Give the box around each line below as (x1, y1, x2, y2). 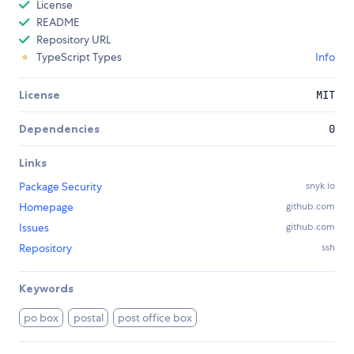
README (36, 15, 80, 30)
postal (73, 311, 104, 326)
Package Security (19, 179, 102, 194)
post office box (118, 311, 193, 326)
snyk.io (306, 179, 335, 193)
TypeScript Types (36, 50, 122, 65)
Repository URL (36, 32, 111, 47)
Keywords (19, 281, 73, 296)
